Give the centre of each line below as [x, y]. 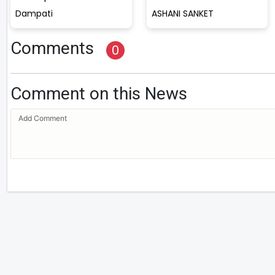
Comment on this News [99, 93]
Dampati [34, 13]
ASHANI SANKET [182, 13]
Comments [52, 48]
